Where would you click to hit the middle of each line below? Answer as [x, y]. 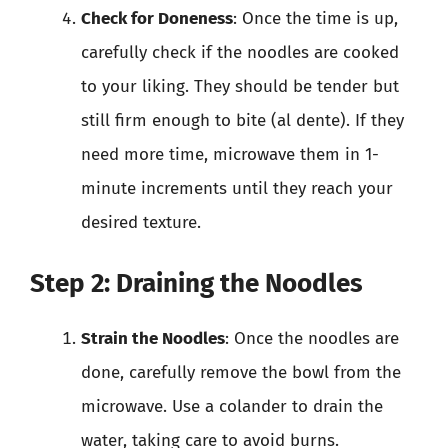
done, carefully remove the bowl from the [241, 372]
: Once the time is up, [315, 18]
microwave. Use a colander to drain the [232, 406]
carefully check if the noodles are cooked [240, 52]
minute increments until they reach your [237, 188]
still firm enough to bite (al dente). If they [242, 120]
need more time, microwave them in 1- [230, 154]
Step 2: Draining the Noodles [196, 283]
